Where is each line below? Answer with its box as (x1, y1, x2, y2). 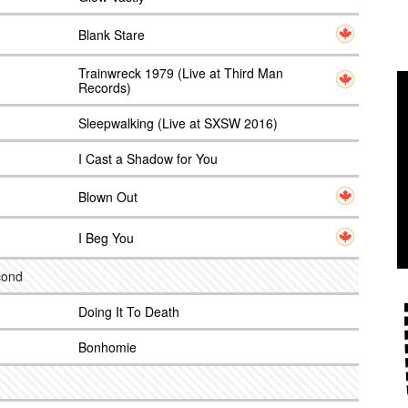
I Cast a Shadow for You (78, 149, 218, 168)
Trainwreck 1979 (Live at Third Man (78, 64, 283, 82)
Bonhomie (78, 338, 137, 356)
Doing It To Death (78, 302, 179, 321)
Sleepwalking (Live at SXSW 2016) (78, 114, 278, 132)
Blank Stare (78, 25, 145, 44)
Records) (78, 78, 131, 97)
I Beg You (78, 229, 134, 247)
